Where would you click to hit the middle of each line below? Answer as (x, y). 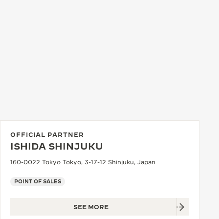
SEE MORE (91, 207)
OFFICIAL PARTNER (47, 134)
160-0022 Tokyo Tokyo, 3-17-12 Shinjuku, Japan (83, 162)
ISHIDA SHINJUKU (57, 146)
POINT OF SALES (38, 181)
